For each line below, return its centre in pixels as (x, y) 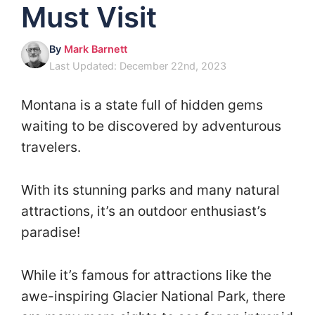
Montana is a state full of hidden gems (142, 105)
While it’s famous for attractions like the (146, 275)
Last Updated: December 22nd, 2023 (138, 66)
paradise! (52, 232)
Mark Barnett (96, 49)
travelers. (53, 147)
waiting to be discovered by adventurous (151, 126)
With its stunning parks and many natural (150, 189)
